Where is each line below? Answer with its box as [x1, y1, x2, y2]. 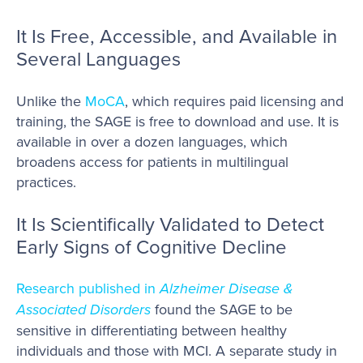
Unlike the [16, 90, 85, 111]
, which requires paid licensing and [125, 90, 344, 111]
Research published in [16, 278, 160, 299]
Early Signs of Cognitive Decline [16, 232, 287, 260]
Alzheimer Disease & [160, 278, 293, 300]
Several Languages [16, 45, 181, 73]
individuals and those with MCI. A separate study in [16, 340, 337, 361]
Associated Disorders [16, 299, 151, 321]
